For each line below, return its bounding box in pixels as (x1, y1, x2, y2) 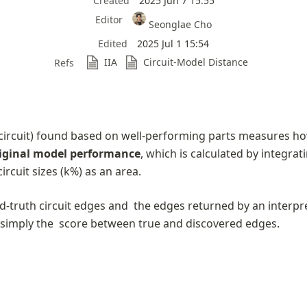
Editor (95, 12, 123, 26)
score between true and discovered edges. (56, 215, 280, 231)
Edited (98, 36, 127, 50)
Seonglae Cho (149, 18, 212, 32)
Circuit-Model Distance (143, 55, 248, 69)
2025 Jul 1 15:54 (137, 36, 209, 50)
